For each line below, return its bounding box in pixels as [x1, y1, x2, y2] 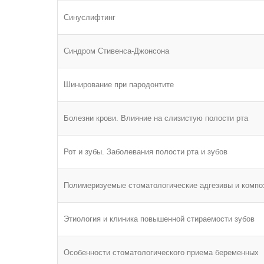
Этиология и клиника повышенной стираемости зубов [64, 214, 255, 223]
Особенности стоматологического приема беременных [64, 248, 259, 257]
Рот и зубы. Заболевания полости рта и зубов [64, 147, 227, 156]
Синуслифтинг [64, 13, 115, 22]
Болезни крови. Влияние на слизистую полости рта [64, 114, 248, 123]
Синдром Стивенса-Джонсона [64, 47, 169, 55]
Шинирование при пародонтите [64, 80, 174, 89]
